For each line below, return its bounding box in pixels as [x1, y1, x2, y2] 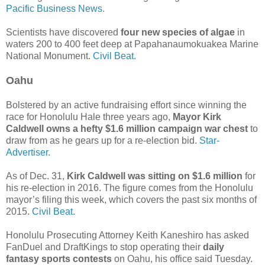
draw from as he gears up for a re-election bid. [6, 135, 199, 146]
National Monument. [6, 50, 93, 61]
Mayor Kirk [173, 111, 221, 122]
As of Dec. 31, [6, 170, 67, 181]
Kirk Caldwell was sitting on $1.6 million [67, 170, 245, 181]
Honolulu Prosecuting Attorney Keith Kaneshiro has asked [6, 230, 249, 240]
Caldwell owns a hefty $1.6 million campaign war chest [6, 123, 248, 134]
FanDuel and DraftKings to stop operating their [6, 241, 203, 252]
